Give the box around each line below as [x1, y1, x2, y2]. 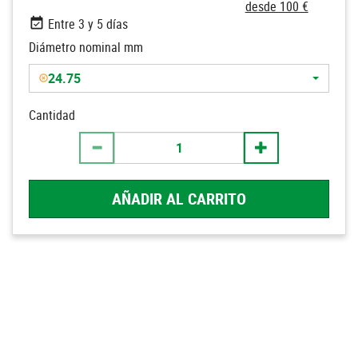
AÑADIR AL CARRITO [112, 187, 246, 209]
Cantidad [29, 105, 75, 124]
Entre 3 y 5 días [48, 14, 128, 33]
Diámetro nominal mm [29, 38, 143, 56]
